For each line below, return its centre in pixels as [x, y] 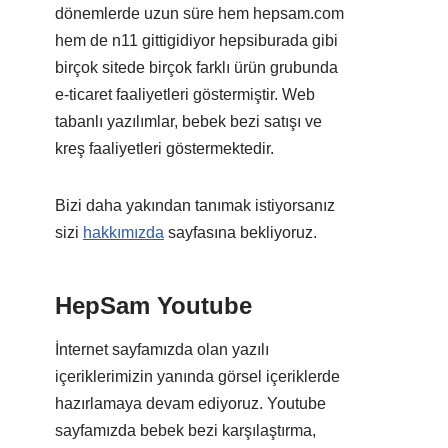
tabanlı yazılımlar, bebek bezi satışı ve [188, 121]
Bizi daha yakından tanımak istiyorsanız [195, 205]
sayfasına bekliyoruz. [240, 232]
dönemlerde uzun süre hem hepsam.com [199, 13]
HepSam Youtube [153, 305]
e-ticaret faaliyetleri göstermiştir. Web [185, 94]
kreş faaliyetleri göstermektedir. [164, 148]
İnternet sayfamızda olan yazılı [162, 349]
